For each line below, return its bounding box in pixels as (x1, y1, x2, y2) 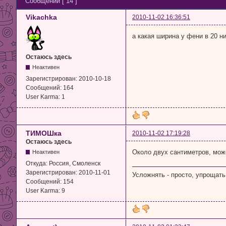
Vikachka (26, 13, 57, 22)
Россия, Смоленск (49, 160, 100, 167)
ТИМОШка (26, 129, 62, 138)
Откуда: (26, 160, 49, 167)
